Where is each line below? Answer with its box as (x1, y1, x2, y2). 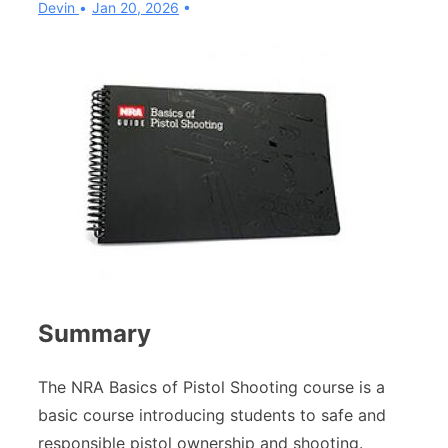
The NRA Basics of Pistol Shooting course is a (38, 376, 385, 397)
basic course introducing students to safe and (38, 404, 386, 425)
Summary (38, 318, 151, 348)
